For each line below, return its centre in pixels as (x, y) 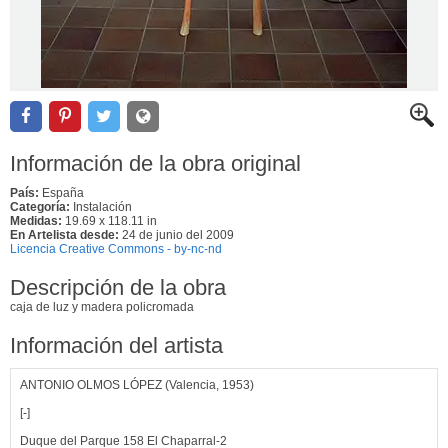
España (61, 192)
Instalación (102, 206)
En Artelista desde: (64, 234)
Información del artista (116, 345)
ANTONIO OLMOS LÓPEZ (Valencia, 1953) (137, 384)
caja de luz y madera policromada (102, 306)
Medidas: (36, 220)
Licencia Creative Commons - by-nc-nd (116, 248)
